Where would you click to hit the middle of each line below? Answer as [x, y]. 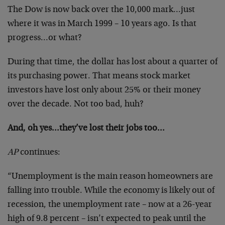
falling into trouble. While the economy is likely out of [111, 191]
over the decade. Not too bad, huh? [76, 104]
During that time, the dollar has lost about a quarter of [113, 62]
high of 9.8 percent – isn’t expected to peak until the [107, 219]
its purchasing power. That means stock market [99, 76]
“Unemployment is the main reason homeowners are [110, 177]
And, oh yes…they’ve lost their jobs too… [86, 129]
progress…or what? [45, 38]
